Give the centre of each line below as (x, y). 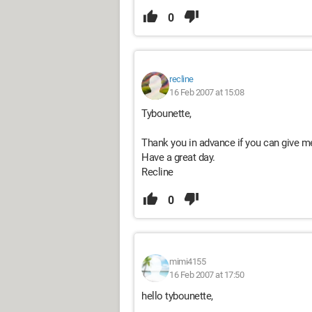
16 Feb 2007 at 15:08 (206, 92)
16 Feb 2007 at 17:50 (206, 275)
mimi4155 (187, 262)
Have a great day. (178, 157)
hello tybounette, (177, 296)
